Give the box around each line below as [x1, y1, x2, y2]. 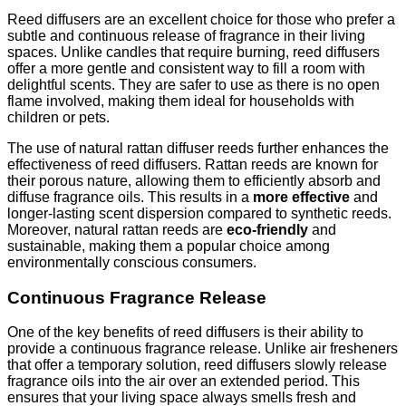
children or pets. [7, 109, 110, 125]
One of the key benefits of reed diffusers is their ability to [7, 324, 363, 341]
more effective [253, 188, 350, 205]
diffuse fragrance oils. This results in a [7, 188, 253, 205]
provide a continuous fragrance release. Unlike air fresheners [7, 341, 398, 357]
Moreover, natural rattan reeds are [7, 221, 227, 237]
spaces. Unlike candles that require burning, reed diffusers [7, 43, 380, 60]
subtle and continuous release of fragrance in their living [7, 27, 365, 43]
